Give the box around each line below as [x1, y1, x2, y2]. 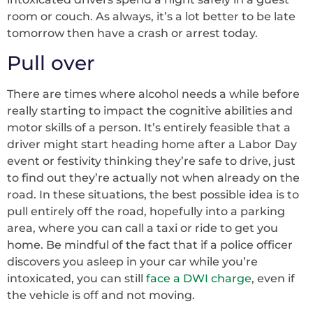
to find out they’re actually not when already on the [7, 171, 300, 185]
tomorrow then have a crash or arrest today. [7, 26, 258, 40]
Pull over [7, 51, 94, 75]
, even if [252, 272, 295, 286]
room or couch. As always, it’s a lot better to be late [7, 9, 296, 23]
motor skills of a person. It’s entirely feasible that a [7, 121, 291, 135]
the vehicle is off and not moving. [7, 289, 195, 303]
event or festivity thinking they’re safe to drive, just [7, 154, 296, 168]
